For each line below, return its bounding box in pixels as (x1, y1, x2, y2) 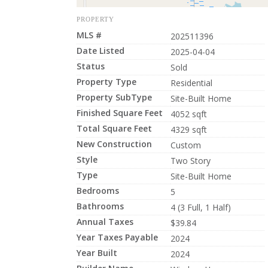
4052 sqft (170, 108, 207, 120)
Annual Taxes (76, 216, 133, 227)
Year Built (76, 247, 117, 258)
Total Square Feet (76, 123, 152, 134)
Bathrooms (76, 200, 124, 212)
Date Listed (76, 45, 124, 56)
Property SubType (76, 92, 152, 103)
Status (76, 60, 105, 72)
